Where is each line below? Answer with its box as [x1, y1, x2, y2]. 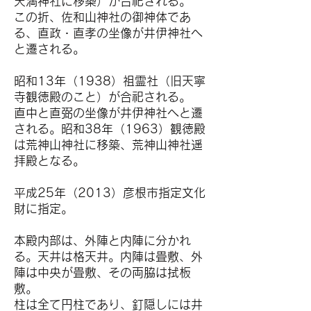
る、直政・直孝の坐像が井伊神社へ [14, 27, 203, 39]
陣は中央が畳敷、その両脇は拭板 [14, 267, 191, 278]
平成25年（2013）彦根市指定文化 [14, 187, 205, 199]
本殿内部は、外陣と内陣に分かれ [14, 235, 191, 246]
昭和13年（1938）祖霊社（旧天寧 [14, 75, 205, 87]
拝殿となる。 [14, 155, 85, 167]
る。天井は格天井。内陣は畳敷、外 [14, 251, 203, 262]
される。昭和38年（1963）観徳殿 [14, 123, 205, 135]
